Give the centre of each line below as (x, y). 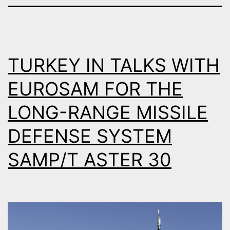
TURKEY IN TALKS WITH (114, 65)
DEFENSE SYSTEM (90, 136)
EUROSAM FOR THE (95, 89)
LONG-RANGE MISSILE (108, 112)
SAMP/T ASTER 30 (90, 159)
